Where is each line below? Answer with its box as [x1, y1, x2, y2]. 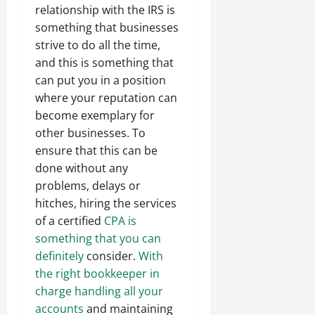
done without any [35, 160, 128, 176]
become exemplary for [35, 107, 155, 123]
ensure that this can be [35, 142, 157, 158]
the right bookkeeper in [35, 265, 160, 281]
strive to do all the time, [35, 37, 160, 53]
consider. [84, 247, 139, 264]
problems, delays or [35, 177, 141, 193]
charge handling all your [35, 283, 163, 299]
